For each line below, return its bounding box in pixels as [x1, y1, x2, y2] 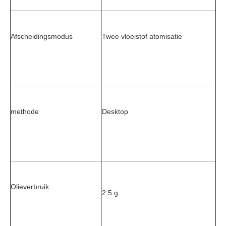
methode [11, 107, 39, 116]
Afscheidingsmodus [11, 32, 73, 40]
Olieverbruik [11, 183, 49, 191]
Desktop [102, 107, 128, 116]
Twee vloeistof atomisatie [102, 32, 182, 40]
